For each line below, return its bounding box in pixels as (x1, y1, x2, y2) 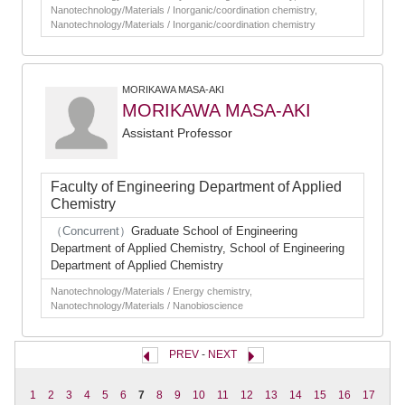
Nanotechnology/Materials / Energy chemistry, (51, 286, 252, 297)
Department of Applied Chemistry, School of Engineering (51, 241, 344, 255)
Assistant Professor (122, 126, 232, 140)
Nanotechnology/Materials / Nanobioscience (51, 300, 243, 311)
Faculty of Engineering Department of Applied (51, 179, 342, 194)
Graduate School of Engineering (131, 224, 297, 238)
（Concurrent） (51, 224, 131, 238)
